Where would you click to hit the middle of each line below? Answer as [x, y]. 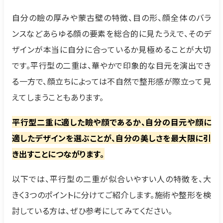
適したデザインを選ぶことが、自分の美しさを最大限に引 [111, 138]
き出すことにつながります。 [58, 154]
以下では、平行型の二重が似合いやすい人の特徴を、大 [111, 179]
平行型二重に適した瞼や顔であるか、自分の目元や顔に [111, 122]
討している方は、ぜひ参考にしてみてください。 [92, 211]
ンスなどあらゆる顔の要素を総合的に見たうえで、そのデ [111, 34]
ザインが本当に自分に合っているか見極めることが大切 [111, 50]
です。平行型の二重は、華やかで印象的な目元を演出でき [111, 65]
